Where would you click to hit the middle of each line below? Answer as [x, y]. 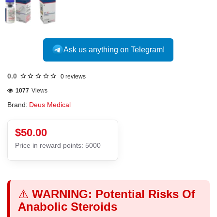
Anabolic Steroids [68, 207]
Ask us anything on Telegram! [114, 50]
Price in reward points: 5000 [58, 146]
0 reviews [73, 77]
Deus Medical [50, 105]
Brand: [17, 105]
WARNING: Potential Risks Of [114, 194]
